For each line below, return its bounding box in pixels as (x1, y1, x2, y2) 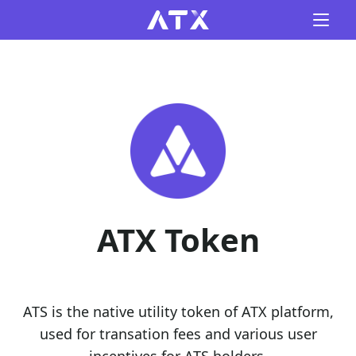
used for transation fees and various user (39, 324, 317, 343)
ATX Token (96, 218, 260, 261)
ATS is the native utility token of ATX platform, (22, 302, 334, 321)
